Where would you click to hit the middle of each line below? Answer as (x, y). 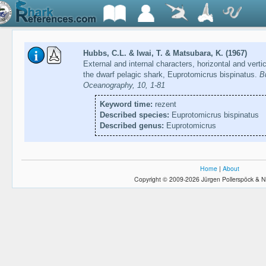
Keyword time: (126, 104)
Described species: (134, 115)
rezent (164, 104)
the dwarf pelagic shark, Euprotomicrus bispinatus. (171, 75)
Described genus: (132, 126)
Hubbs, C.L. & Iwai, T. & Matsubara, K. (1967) (165, 53)
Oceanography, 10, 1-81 (124, 85)
